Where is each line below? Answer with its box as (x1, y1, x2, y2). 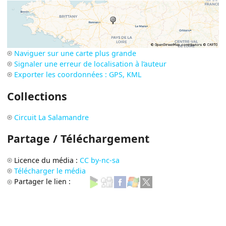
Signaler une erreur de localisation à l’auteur (14, 59, 167, 69)
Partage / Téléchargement (7, 131, 150, 146)
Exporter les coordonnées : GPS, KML (14, 70, 142, 80)
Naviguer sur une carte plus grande (14, 48, 137, 59)
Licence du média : (14, 155, 80, 165)
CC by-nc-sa (80, 155, 120, 165)
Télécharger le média (14, 165, 86, 176)
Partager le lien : (14, 176, 73, 186)
